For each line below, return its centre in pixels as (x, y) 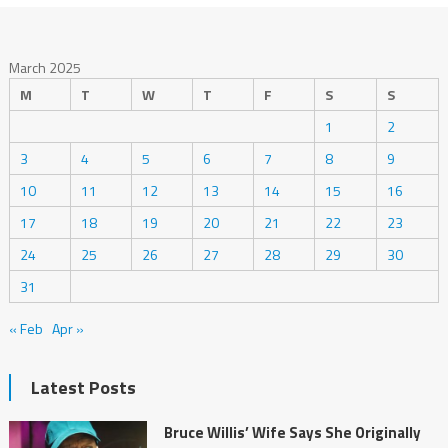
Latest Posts (83, 387)
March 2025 (44, 67)
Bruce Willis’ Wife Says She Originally (292, 432)
